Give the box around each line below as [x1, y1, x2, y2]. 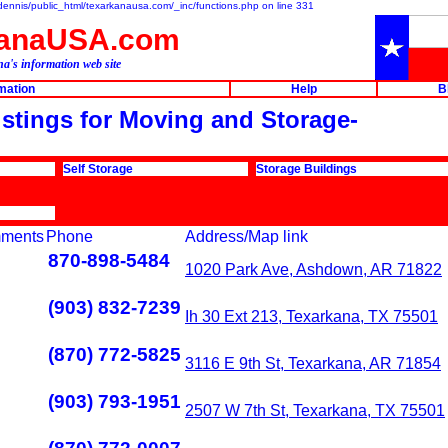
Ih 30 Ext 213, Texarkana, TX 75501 [185, 308, 438, 325]
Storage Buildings [256, 162, 357, 176]
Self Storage [63, 162, 133, 176]
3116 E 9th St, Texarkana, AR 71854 [185, 355, 441, 372]
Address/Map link [185, 228, 308, 245]
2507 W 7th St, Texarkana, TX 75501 [185, 402, 445, 419]
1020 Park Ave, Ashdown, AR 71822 [185, 261, 442, 278]
